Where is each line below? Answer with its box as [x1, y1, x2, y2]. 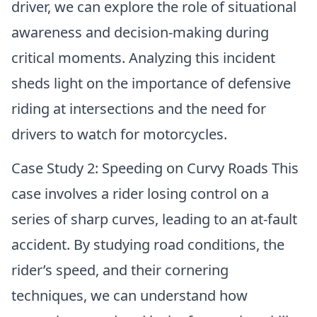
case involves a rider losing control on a [11, 184, 269, 204]
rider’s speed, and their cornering [11, 260, 229, 280]
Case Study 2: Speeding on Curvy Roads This [11, 158, 299, 178]
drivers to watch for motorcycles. [11, 125, 227, 144]
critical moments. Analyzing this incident [11, 48, 275, 68]
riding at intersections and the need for [11, 99, 266, 119]
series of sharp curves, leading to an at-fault [11, 209, 297, 229]
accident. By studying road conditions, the [11, 235, 284, 255]
